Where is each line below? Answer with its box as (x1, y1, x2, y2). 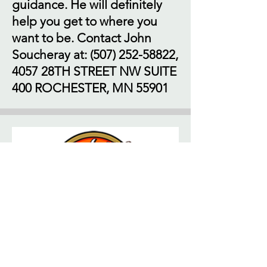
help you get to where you (12, 14, 157, 29)
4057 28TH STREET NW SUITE (12, 64, 176, 79)
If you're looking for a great (12, 245, 160, 260)
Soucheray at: (12, 47, 90, 62)
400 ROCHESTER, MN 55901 (12, 80, 169, 95)
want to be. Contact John (12, 30, 151, 45)
